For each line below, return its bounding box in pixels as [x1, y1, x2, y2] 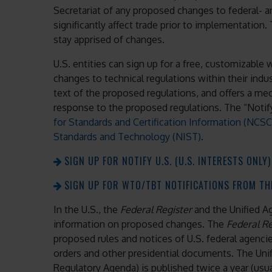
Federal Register [120, 203, 194, 216]
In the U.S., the [53, 203, 120, 216]
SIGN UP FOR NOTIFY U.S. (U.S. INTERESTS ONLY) [64, 154, 271, 169]
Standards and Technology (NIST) [53, 131, 201, 143]
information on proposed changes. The [53, 218, 226, 231]
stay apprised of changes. [53, 33, 165, 46]
